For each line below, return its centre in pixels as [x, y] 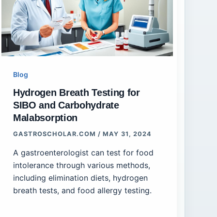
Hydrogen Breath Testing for [76, 93]
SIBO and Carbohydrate [66, 105]
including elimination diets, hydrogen [80, 178]
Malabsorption [45, 118]
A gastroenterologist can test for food [83, 152]
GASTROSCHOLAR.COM [55, 134]
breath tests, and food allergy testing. [82, 190]
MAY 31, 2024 [127, 134]
